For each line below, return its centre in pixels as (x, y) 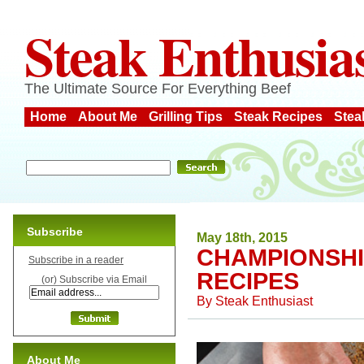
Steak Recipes (278, 117)
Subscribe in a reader (76, 260)
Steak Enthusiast (264, 301)
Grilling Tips (186, 117)
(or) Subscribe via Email (94, 279)
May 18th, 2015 (242, 237)
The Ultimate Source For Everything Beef (158, 89)
